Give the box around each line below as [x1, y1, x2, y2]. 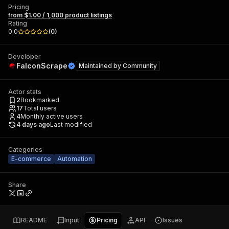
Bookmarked [20, 96, 59, 104]
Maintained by [79, 62, 123, 70]
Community [123, 62, 157, 70]
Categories [8, 146, 42, 153]
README [21, 216, 47, 224]
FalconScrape [16, 61, 67, 70]
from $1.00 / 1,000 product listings [8, 11, 112, 19]
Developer [8, 53, 41, 60]
